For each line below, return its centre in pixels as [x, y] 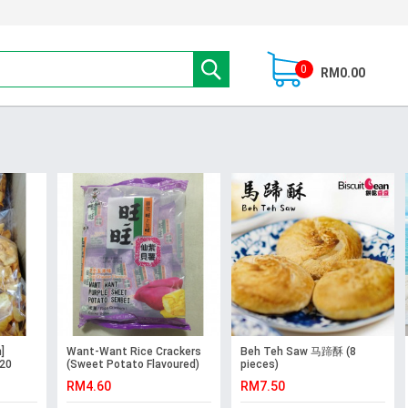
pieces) [259, 365]
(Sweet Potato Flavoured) [133, 365]
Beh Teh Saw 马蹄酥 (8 [298, 352]
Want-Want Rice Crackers [133, 352]
